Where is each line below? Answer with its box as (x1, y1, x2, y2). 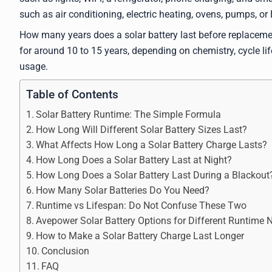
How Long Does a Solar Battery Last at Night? (36, 154, 233, 166)
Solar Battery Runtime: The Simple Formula (36, 108, 222, 120)
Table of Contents (26, 87, 118, 102)
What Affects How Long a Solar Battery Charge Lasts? (36, 138, 268, 151)
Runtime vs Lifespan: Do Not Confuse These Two (36, 199, 247, 211)
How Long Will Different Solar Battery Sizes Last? (36, 123, 248, 135)
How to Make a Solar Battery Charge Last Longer (36, 229, 245, 242)
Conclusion (41, 245, 90, 257)
